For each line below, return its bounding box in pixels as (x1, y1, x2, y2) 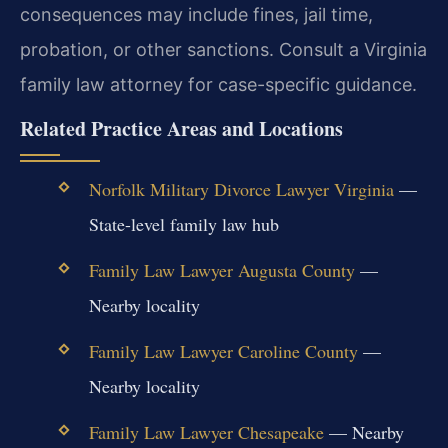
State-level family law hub (88, 211, 279, 236)
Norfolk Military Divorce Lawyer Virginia (88, 176, 394, 201)
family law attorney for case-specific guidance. (20, 74, 417, 96)
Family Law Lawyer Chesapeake (88, 420, 324, 445)
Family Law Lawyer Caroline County (88, 339, 358, 364)
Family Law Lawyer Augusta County (88, 257, 355, 282)
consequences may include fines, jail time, (20, 4, 373, 26)
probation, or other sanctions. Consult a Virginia (20, 39, 427, 61)
